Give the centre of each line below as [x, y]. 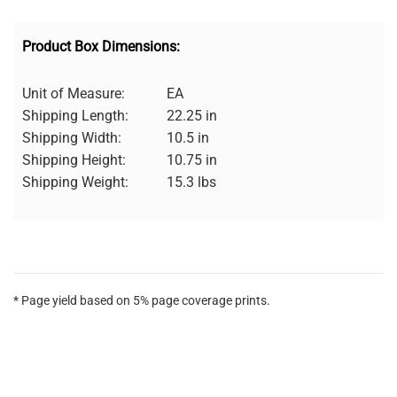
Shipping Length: [75, 116]
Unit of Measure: [74, 93]
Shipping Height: [74, 160]
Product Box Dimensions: [101, 47]
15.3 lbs [191, 182]
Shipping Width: [72, 138]
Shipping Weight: [75, 182]
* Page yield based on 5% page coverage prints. [142, 300]
